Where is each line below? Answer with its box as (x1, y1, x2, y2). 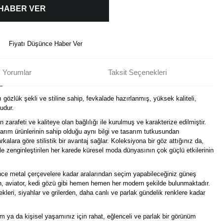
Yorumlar (2, 68, 32, 76)
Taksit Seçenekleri (108, 68, 167, 76)
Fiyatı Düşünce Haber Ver (9, 40, 82, 47)
